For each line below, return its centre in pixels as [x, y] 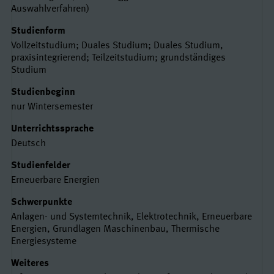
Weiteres [30, 263]
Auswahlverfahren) [50, 9]
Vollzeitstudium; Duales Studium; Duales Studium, [117, 46]
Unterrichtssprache [52, 129]
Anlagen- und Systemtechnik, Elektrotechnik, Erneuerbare [131, 217]
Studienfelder [41, 165]
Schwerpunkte [42, 202]
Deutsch [28, 143]
